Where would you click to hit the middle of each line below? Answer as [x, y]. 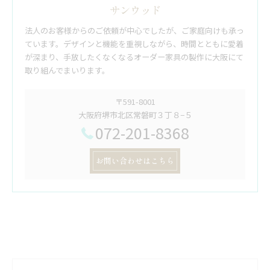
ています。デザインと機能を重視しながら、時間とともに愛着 [134, 43]
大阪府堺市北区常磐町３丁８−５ [135, 115]
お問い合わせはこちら [135, 160]
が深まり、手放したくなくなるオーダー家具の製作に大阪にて [134, 57]
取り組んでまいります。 [67, 70]
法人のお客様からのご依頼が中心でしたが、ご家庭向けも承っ [134, 30]
